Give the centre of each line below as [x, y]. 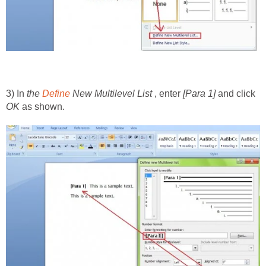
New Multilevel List [111, 93]
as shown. [42, 106]
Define [56, 93]
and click [235, 93]
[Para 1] [199, 93]
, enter [167, 93]
